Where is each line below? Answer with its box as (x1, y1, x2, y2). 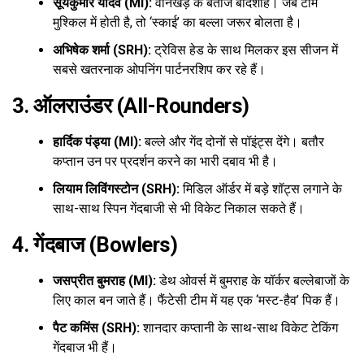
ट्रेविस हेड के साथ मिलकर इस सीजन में (151, 42, 338, 58)
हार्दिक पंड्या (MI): (53, 134, 141, 150)
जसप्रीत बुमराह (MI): (53, 273, 156, 289)
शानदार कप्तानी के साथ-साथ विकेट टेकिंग (140, 320, 338, 336)
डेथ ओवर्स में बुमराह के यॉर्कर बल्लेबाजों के (156, 273, 349, 289)
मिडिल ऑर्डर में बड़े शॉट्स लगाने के (180, 181, 342, 197)
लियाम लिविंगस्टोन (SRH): (53, 181, 180, 197)
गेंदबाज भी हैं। (53, 340, 117, 356)
